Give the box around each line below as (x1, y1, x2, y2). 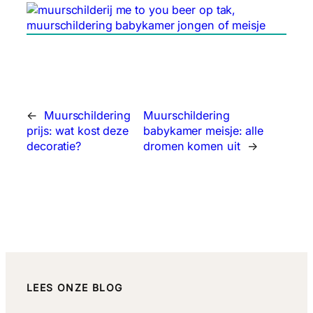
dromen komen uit (143, 139, 240, 154)
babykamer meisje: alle (143, 124, 263, 138)
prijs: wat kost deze (27, 124, 129, 138)
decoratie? (27, 139, 82, 154)
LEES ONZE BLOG (27, 282, 123, 294)
